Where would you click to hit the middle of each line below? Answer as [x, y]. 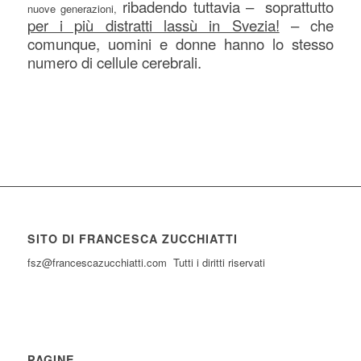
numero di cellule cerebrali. [114, 62]
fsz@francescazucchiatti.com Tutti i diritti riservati [146, 262]
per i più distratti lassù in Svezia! [153, 25]
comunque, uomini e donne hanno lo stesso [180, 43]
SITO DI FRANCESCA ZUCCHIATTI [132, 238]
